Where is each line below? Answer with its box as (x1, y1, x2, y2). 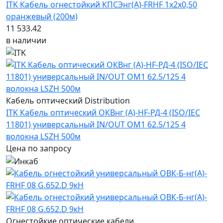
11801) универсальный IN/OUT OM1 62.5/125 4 (6, 119, 186, 130)
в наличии (6, 34, 46, 46)
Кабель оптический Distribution (6, 95, 130, 107)
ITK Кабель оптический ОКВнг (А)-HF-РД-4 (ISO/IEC (6, 107, 200, 118)
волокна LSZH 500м (6, 131, 81, 142)
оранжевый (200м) (6, 10, 78, 22)
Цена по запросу (6, 143, 71, 154)
